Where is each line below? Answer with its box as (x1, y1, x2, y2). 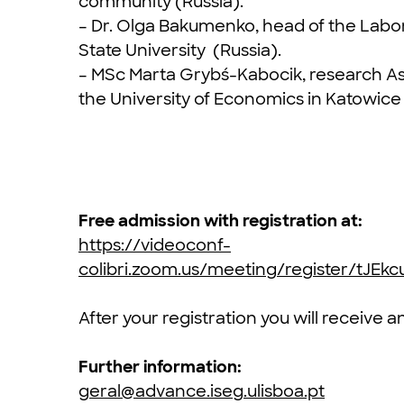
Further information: (78, 355, 245, 378)
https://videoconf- (78, 234, 231, 256)
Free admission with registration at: (78, 209, 363, 232)
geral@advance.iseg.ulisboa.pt (78, 380, 325, 402)
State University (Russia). (78, 39, 281, 61)
